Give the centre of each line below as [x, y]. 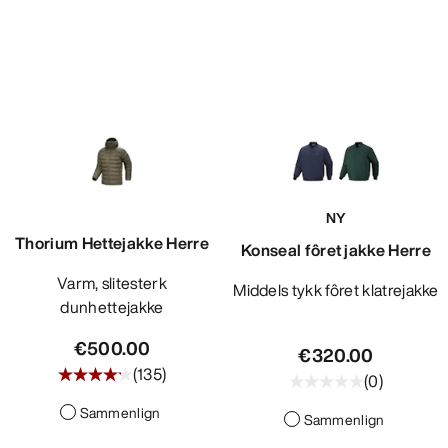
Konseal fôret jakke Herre [336, 250]
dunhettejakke [112, 307]
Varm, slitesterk [62, 283]
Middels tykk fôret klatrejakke [342, 290]
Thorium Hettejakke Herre [112, 243]
